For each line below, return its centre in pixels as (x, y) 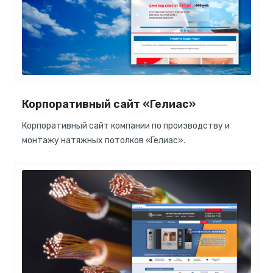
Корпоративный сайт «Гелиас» (109, 104)
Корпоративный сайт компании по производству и (126, 126)
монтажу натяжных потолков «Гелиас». (104, 140)
